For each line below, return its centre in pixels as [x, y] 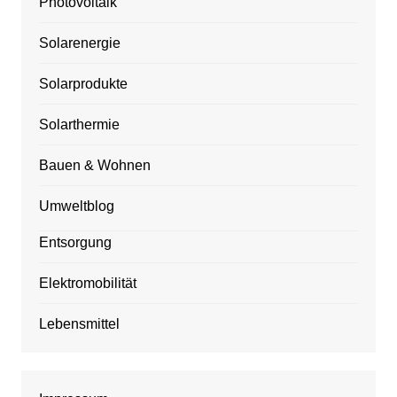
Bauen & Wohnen [94, 166]
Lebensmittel [79, 324]
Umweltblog [76, 206]
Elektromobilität [87, 284]
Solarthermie [79, 125]
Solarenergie [79, 43]
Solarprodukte [83, 84]
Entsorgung [75, 243]
